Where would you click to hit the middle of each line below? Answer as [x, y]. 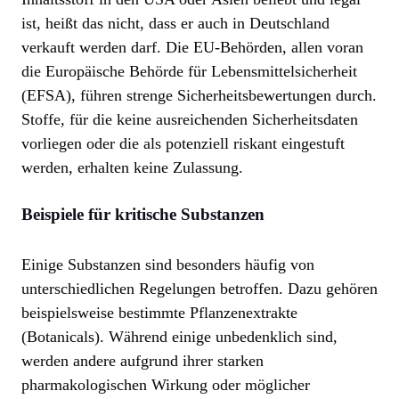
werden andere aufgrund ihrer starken [142, 360]
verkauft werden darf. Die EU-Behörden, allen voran [192, 47]
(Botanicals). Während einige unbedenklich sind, [179, 336]
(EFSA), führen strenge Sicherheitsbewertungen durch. [199, 95]
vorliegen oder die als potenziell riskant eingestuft [183, 143]
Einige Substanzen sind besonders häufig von [168, 264]
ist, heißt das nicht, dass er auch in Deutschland [175, 23]
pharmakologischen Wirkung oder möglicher [166, 384]
